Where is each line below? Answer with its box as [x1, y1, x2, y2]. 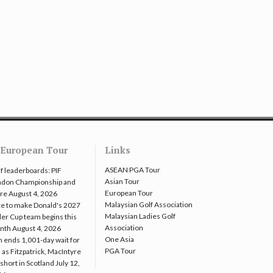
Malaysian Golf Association [105, 200, 193, 210]
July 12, [55, 258, 80, 268]
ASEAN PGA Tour [105, 165, 160, 175]
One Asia [105, 235, 134, 244]
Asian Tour [105, 177, 140, 186]
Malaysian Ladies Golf [105, 211, 175, 221]
